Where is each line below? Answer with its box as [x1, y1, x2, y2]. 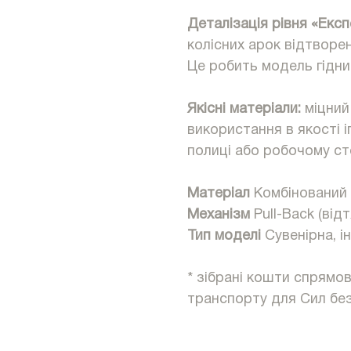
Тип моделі [187, 230, 261, 244]
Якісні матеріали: [187, 103, 301, 117]
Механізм [187, 208, 250, 223]
